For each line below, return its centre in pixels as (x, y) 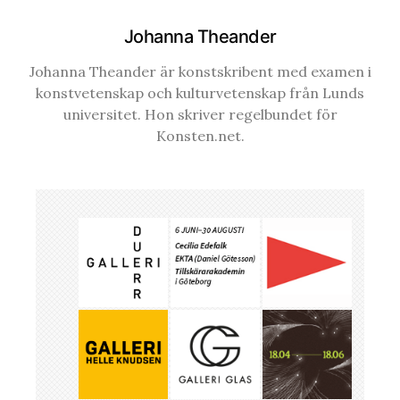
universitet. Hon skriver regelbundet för (200, 114)
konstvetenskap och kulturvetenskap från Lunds (200, 92)
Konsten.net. (200, 135)
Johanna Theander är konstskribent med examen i (200, 71)
